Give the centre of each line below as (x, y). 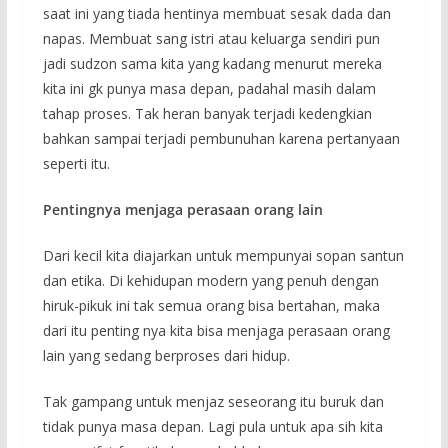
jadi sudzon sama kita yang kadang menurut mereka (212, 64)
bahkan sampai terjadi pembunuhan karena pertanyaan (221, 139)
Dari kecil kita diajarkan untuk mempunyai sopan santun (223, 256)
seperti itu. (76, 164)
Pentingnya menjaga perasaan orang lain (184, 210)
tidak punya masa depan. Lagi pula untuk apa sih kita (212, 427)
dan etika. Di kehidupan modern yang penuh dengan (210, 281)
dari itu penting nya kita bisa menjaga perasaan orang (216, 331)
